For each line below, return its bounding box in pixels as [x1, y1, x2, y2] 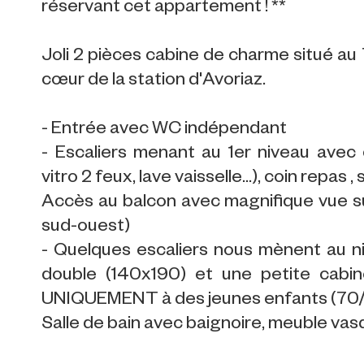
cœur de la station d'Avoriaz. [41, 71, 266, 93]
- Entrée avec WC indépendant [41, 120, 288, 141]
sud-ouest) [41, 218, 131, 239]
